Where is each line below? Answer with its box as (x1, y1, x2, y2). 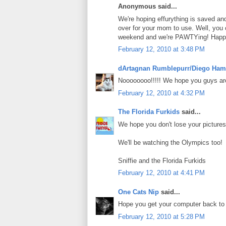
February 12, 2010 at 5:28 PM (118, 212, 205, 220)
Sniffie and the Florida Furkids (118, 156, 206, 164)
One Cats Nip (118, 188, 159, 196)
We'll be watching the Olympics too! (118, 138, 222, 146)
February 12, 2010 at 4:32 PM (118, 89, 205, 97)
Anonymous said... (118, 3, 177, 11)
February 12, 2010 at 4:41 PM (118, 169, 205, 177)
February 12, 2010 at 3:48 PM (118, 45, 205, 53)
